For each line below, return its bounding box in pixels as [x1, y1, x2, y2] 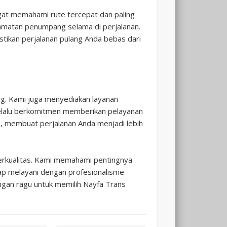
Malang [156, 181, 200, 205]
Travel [156, 29, 192, 53]
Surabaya [156, 105, 212, 129]
